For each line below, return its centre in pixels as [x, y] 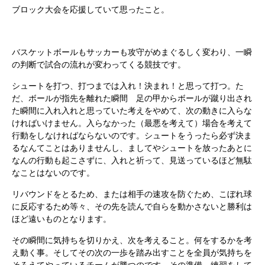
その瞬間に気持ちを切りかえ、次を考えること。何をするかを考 [132, 240]
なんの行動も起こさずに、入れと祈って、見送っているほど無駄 [132, 160]
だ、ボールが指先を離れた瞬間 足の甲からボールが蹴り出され [132, 98]
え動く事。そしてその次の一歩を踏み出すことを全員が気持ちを [132, 253]
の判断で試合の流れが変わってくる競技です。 [99, 64]
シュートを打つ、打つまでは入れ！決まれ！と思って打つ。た [128, 86]
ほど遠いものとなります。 [62, 219]
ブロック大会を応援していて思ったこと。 [91, 9]
